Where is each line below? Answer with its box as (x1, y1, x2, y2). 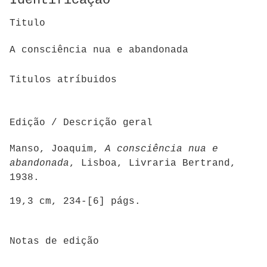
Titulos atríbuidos (10, 74, 117, 86)
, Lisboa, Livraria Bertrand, (69, 158, 236, 169)
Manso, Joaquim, (10, 144, 105, 155)
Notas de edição (10, 235, 99, 247)
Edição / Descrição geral (10, 117, 153, 128)
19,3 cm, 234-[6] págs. (10, 196, 141, 207)
